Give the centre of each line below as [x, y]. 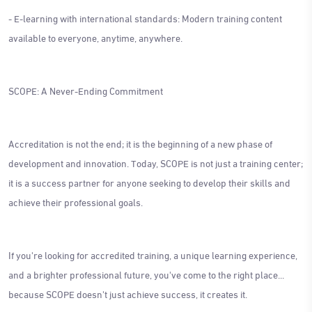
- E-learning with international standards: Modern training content [145, 17]
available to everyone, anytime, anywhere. [95, 37]
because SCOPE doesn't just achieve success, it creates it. [128, 293]
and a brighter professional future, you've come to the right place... [146, 274]
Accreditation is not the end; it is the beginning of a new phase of [140, 143]
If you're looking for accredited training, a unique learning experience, [153, 254]
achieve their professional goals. [76, 201]
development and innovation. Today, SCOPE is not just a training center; [156, 162]
